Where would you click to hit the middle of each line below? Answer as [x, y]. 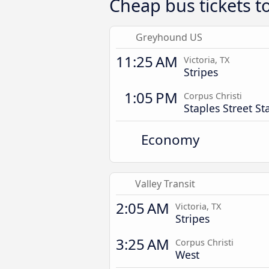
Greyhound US [169, 37]
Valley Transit [165, 184]
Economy [171, 140]
